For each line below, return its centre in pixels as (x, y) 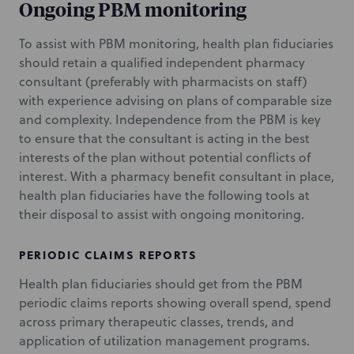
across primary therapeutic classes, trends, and (156, 322)
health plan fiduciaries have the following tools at (164, 195)
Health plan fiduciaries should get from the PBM (161, 284)
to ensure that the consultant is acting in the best (164, 138)
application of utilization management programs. (164, 341)
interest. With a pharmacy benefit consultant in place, (177, 176)
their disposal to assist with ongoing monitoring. (162, 214)
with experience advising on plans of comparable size (175, 100)
